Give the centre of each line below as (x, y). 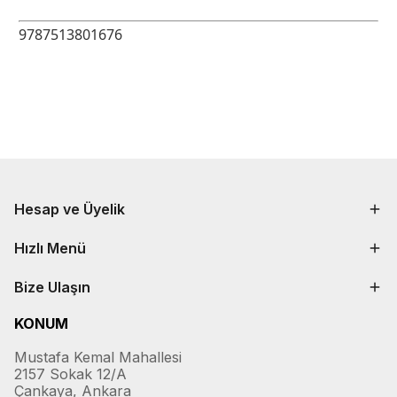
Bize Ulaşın (52, 287)
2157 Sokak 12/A (70, 374)
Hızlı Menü (50, 248)
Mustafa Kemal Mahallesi (98, 357)
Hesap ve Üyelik (70, 209)
